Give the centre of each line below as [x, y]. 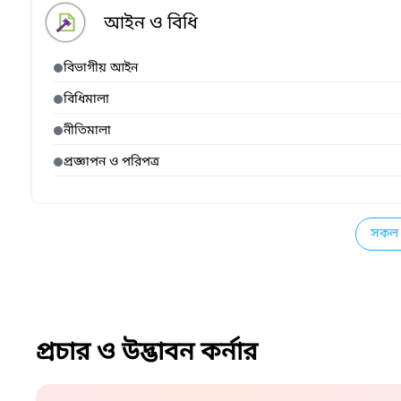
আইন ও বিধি [151, 24]
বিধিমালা [86, 100]
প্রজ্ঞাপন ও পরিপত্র [111, 162]
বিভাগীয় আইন [101, 68]
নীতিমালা [87, 131]
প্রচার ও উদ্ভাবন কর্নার [147, 353]
